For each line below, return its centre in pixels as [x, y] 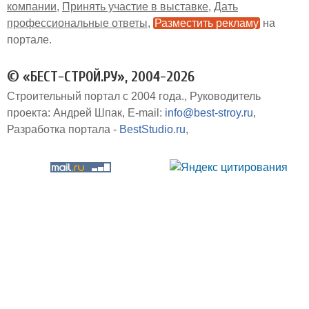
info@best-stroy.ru [209, 113]
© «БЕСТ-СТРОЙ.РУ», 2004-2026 [101, 77]
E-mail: [146, 113]
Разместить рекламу [207, 23]
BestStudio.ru [152, 130]
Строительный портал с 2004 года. [96, 97]
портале [28, 40]
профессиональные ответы [77, 23]
